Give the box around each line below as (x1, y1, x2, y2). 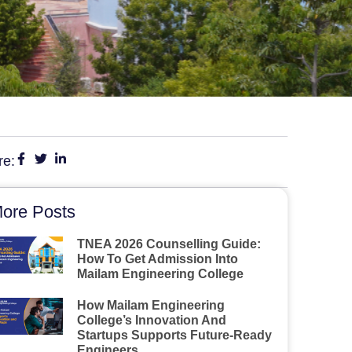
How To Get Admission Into (76, 252, 238, 266)
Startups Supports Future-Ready (76, 328, 272, 342)
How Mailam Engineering (76, 299, 225, 312)
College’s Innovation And (76, 313, 226, 327)
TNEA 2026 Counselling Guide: (76, 237, 261, 251)
